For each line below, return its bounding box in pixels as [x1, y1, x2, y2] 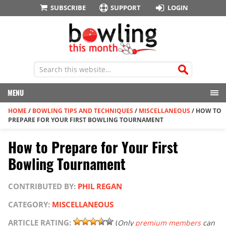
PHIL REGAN [78, 181, 122, 192]
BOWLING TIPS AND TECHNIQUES [32, 106, 133, 116]
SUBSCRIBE [50, 3, 86, 12]
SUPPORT [110, 3, 141, 12]
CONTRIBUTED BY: [8, 181, 78, 192]
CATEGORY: [8, 199, 52, 210]
